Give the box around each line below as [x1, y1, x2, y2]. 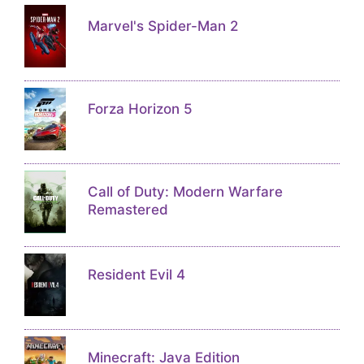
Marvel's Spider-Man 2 [87, 18, 238, 35]
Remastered [87, 201, 168, 219]
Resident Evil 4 [87, 266, 185, 284]
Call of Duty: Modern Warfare [87, 184, 283, 201]
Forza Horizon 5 [87, 101, 193, 118]
